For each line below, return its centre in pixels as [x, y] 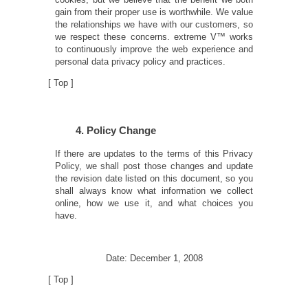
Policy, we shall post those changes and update [154, 166]
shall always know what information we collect [154, 190]
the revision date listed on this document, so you [154, 178]
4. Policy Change [116, 131]
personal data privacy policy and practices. [140, 62]
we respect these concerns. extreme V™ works [154, 37]
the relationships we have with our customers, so [154, 25]
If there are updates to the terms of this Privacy [154, 153]
